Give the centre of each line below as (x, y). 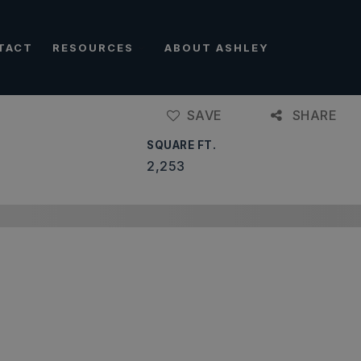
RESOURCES (95, 47)
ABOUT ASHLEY (217, 47)
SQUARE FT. (182, 145)
